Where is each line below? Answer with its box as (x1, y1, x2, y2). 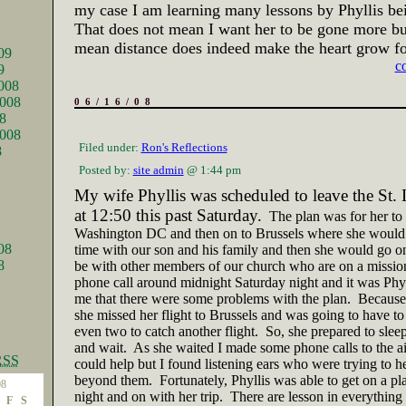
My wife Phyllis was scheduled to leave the (73, 186, 378, 205)
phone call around (73, 275, 180, 290)
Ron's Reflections (140, 140, 227, 154)
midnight (179, 275, 231, 290)
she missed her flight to (73, 307, 209, 323)
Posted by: (78, 163, 133, 177)
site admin (132, 163, 184, 177)
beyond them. (73, 372, 152, 388)
